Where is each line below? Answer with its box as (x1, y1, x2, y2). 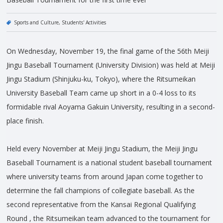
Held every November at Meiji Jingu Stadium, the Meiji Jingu (6, 144, 198, 154)
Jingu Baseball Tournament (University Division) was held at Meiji (6, 60, 215, 70)
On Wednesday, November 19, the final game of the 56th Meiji (6, 46, 209, 56)
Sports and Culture (14, 19, 59, 26)
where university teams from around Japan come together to (6, 172, 203, 182)
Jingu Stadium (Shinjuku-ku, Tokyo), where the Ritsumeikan (6, 74, 196, 84)
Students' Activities (62, 19, 106, 26)
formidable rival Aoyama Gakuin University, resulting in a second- (6, 102, 215, 112)
